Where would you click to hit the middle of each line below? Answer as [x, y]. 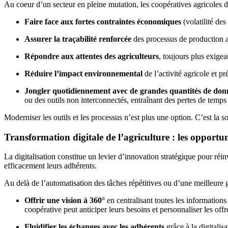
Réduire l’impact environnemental [83, 73]
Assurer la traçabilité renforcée [78, 39]
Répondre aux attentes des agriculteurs [92, 56]
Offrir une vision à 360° [65, 201]
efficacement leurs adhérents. [50, 166]
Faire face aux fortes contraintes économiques [103, 21]
